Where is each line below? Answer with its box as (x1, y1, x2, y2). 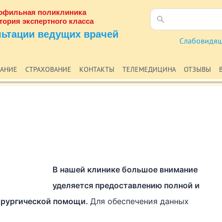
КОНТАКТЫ (79, 65, 114, 74)
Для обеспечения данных (90, 196, 189, 206)
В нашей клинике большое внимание (52, 165, 198, 174)
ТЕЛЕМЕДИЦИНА (122, 65, 176, 74)
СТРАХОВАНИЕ (25, 65, 71, 74)
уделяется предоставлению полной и (52, 180, 200, 190)
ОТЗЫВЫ (184, 65, 211, 74)
